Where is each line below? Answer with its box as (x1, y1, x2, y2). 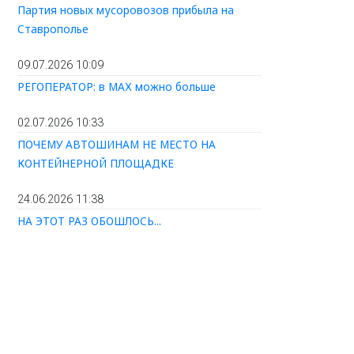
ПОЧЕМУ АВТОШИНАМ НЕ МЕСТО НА (17, 136, 216, 152)
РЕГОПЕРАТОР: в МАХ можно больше (17, 79, 216, 95)
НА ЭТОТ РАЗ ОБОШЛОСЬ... (17, 213, 161, 228)
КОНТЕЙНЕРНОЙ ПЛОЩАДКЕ (17, 155, 174, 171)
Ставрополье (17, 21, 88, 37)
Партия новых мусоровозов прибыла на (17, 2, 234, 18)
